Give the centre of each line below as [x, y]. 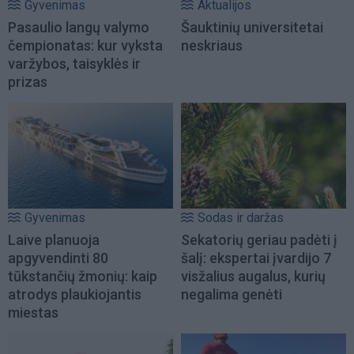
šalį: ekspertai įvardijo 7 [256, 258]
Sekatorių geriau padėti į [259, 239]
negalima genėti [232, 294]
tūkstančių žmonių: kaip [83, 276]
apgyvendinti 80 [58, 258]
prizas [28, 81]
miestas [33, 312]
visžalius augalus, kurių [253, 276]
